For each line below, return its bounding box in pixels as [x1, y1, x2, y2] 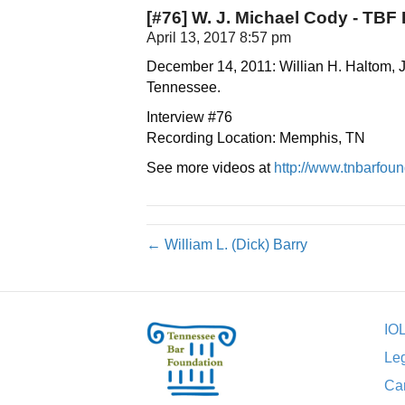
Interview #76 [146, 109, 232, 126]
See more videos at [146, 160, 274, 176]
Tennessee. [146, 80, 221, 96]
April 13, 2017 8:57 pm [146, 30, 291, 46]
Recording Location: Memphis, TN [146, 130, 365, 146]
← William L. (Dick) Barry [146, 237, 307, 253]
